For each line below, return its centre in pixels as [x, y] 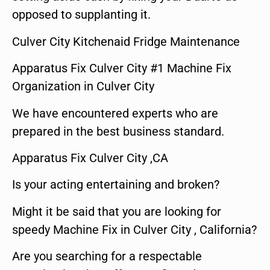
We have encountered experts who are [115, 113]
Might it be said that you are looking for [117, 211]
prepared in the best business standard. [118, 131]
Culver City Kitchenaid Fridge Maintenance [126, 41]
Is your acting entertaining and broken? [116, 185]
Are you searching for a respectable [107, 256]
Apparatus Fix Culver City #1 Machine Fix [122, 68]
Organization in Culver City [83, 86]
